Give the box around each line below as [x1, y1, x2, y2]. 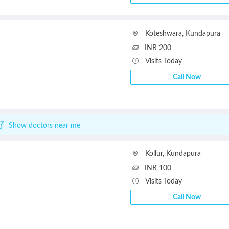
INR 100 [144, 165, 171, 172]
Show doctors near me [8, 122, 80, 129]
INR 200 [144, 44, 171, 52]
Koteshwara [145, 30, 182, 37]
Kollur [145, 150, 163, 157]
